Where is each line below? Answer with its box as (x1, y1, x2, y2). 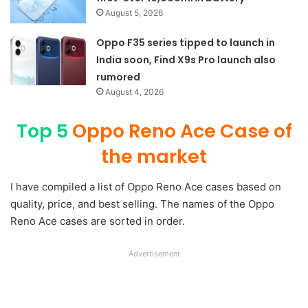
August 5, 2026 (105, 7, 164, 18)
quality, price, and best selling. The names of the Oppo (10, 197, 274, 211)
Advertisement (128, 249, 180, 259)
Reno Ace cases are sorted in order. (10, 214, 185, 228)
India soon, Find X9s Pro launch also (96, 52, 276, 67)
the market (101, 143, 207, 169)
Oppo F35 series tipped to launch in (96, 35, 276, 49)
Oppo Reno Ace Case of (71, 118, 292, 144)
